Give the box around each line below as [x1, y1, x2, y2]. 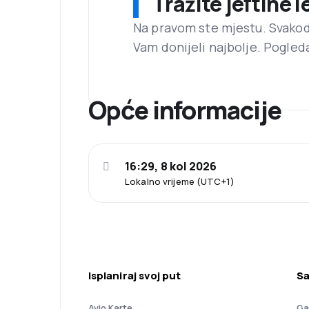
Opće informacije [88, 93, 281, 128]
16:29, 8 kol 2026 [125, 159, 217, 175]
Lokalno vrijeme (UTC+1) [125, 175, 235, 188]
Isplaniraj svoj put [88, 268, 181, 283]
